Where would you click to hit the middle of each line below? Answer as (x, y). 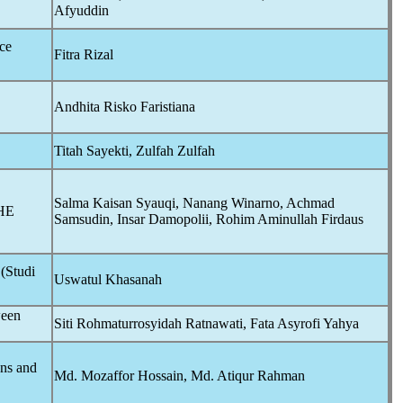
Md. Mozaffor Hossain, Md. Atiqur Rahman (179, 376)
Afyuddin (81, 10)
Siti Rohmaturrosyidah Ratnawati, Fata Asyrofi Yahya (206, 323)
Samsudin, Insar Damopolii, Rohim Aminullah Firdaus (209, 219)
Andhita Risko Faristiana (125, 107)
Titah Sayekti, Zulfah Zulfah (134, 151)
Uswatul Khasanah (108, 279)
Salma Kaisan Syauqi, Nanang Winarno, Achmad (194, 203)
